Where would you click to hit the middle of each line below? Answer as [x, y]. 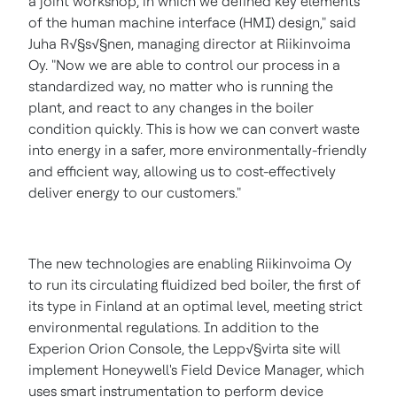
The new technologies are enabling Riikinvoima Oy [190, 264]
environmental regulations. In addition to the [174, 328]
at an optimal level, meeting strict [253, 307]
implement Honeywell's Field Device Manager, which [196, 370]
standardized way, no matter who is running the [181, 87]
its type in [62, 307]
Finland [119, 307]
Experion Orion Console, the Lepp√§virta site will [184, 349]
